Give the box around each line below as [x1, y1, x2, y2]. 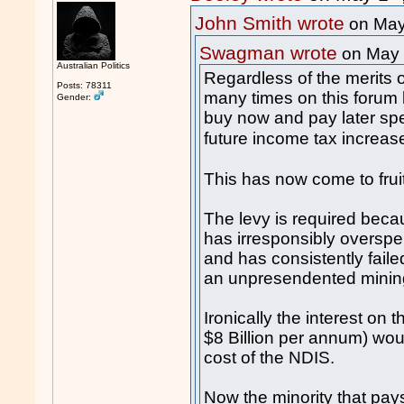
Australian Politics [57, 60, 131, 70]
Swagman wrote [199, 42, 338, 64]
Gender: [57, 92, 95, 102]
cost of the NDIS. [204, 348, 335, 368]
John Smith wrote [195, 13, 345, 34]
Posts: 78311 [57, 80, 113, 90]
